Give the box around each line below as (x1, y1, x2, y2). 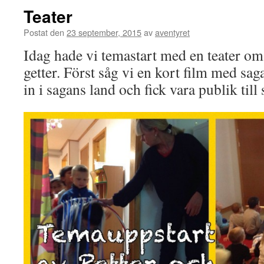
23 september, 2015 (67, 26, 141, 38)
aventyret (155, 26, 190, 38)
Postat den (24, 26, 64, 38)
